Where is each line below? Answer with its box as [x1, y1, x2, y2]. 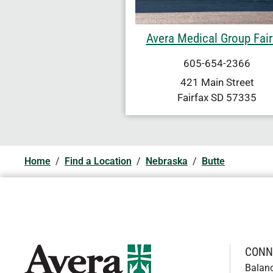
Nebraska [146, 155, 188, 167]
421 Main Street [180, 76, 254, 88]
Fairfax [177, 91, 208, 104]
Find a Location [65, 155, 132, 167]
